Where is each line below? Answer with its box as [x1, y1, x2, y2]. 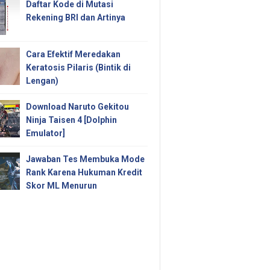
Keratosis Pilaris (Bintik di [25, 63, 131, 73]
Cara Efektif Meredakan [25, 49, 121, 60]
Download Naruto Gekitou [25, 102, 129, 112]
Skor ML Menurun [25, 181, 97, 191]
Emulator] [25, 128, 65, 139]
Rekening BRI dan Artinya [25, 13, 125, 23]
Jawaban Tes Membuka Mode [25, 154, 145, 165]
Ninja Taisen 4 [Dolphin [25, 115, 117, 125]
